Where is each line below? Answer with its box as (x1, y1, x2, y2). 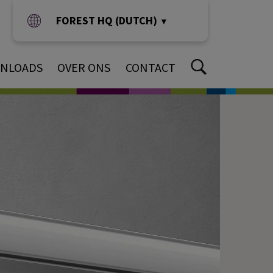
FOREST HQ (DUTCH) (55, 13, 160, 27)
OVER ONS (57, 60, 110, 75)
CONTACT (126, 60, 175, 75)
